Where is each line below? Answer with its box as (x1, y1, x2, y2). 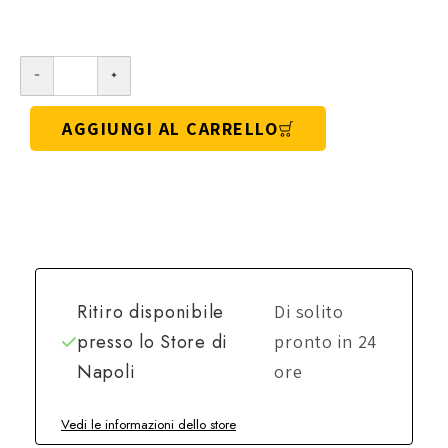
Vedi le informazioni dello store (61, 415, 236, 435)
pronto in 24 (274, 330, 378, 354)
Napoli (77, 359, 136, 386)
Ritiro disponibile (77, 299, 224, 326)
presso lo (77, 329, 161, 356)
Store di (160, 329, 228, 356)
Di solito (274, 300, 344, 324)
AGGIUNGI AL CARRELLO (62, 117, 278, 141)
